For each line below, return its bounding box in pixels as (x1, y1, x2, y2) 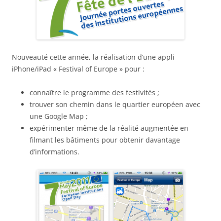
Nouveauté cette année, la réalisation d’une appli (12, 52, 175, 62)
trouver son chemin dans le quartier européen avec (30, 100, 200, 109)
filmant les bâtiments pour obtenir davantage (30, 135, 180, 145)
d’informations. (30, 147, 79, 156)
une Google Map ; (30, 111, 88, 121)
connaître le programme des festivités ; (30, 88, 159, 97)
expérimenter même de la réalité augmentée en (30, 123, 188, 133)
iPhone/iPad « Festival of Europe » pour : (12, 64, 145, 74)
